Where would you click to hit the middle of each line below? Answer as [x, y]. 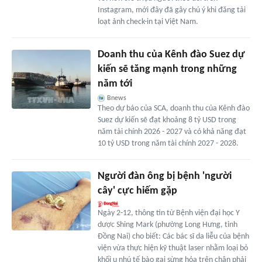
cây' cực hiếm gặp [137, 191]
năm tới [115, 84]
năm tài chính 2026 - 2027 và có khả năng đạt [172, 132]
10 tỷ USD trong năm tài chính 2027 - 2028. [168, 144]
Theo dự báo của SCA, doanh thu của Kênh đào [173, 109]
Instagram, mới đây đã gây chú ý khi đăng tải [171, 11]
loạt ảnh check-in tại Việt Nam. [148, 22]
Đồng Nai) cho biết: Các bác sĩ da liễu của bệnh [173, 237]
